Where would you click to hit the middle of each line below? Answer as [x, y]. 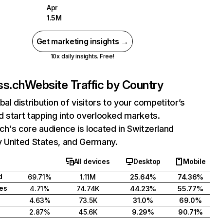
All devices [92, 161]
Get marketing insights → [82, 41]
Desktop [147, 161]
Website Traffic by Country [94, 85]
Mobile [194, 161]
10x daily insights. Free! [82, 56]
